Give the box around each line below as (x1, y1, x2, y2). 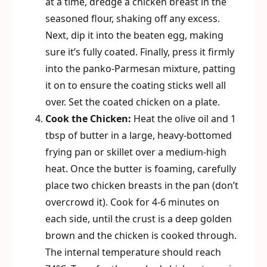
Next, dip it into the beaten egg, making (45, 29, 223, 42)
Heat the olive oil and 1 (131, 112, 236, 125)
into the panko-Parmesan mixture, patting (45, 62, 235, 75)
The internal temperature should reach (45, 246, 221, 259)
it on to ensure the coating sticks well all (45, 79, 226, 92)
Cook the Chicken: (45, 112, 131, 125)
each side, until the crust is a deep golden (45, 212, 232, 225)
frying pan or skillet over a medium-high (45, 145, 226, 159)
